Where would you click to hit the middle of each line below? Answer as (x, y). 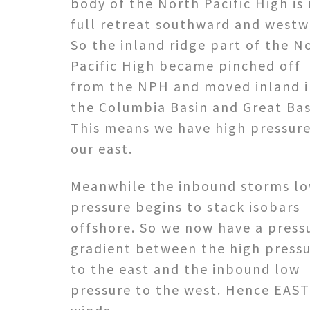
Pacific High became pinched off (186, 65)
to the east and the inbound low (185, 268)
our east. (102, 148)
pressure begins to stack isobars (185, 206)
